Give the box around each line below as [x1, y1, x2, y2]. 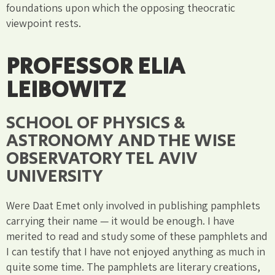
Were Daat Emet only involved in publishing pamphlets [6, 198, 260, 212]
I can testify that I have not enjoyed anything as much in [6, 244, 265, 258]
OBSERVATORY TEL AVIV [6, 145, 198, 172]
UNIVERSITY [6, 163, 103, 190]
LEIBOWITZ [6, 72, 126, 107]
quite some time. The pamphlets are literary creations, [6, 259, 260, 274]
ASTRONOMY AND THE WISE [6, 127, 236, 154]
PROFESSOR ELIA [6, 49, 185, 83]
